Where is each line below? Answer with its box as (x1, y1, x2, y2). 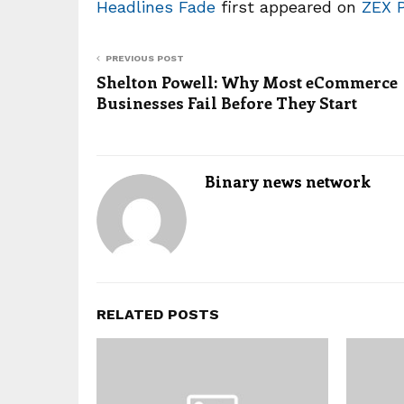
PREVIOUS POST (106, 53, 184, 63)
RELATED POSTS (96, 306, 219, 323)
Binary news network (205, 170, 371, 192)
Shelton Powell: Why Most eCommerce (96, 71, 398, 93)
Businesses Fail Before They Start (96, 92, 357, 114)
